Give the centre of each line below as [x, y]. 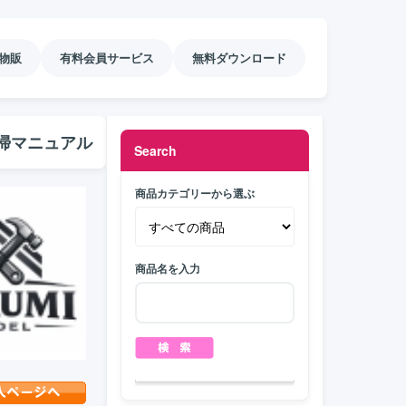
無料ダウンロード [239, 58]
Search [155, 150]
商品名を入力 [168, 268]
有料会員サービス [107, 58]
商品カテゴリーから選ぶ [195, 193]
